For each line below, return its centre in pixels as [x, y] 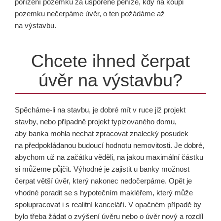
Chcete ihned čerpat [110, 61]
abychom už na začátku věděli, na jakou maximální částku [109, 157]
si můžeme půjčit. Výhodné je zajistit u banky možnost [102, 169]
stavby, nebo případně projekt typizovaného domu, [96, 122]
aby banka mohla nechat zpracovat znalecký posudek [102, 133]
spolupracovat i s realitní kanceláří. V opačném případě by [108, 204]
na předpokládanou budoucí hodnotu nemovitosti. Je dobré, [110, 145]
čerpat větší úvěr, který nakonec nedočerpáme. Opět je [103, 181]
